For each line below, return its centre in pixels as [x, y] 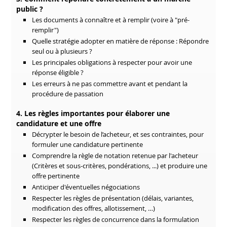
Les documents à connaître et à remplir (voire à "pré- [111, 20]
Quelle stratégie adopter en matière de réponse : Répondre [121, 41]
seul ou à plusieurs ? [62, 51]
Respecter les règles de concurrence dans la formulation [116, 219]
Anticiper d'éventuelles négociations [86, 187]
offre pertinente [56, 176]
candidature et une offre [59, 123]
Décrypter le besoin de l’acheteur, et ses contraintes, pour [118, 134]
